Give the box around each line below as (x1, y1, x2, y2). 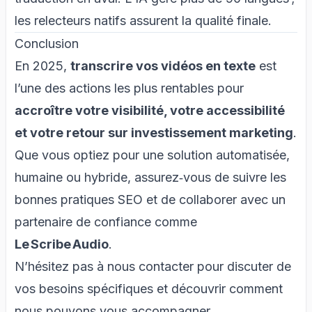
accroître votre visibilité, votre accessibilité (15, 102, 285, 118)
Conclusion (15, 36, 79, 51)
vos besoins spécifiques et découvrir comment (15, 281, 283, 296)
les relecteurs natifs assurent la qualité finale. (15, 13, 272, 28)
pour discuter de (194, 258, 291, 274)
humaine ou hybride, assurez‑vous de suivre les (15, 169, 286, 185)
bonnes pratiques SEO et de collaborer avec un (15, 192, 286, 207)
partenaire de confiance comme (15, 214, 197, 229)
